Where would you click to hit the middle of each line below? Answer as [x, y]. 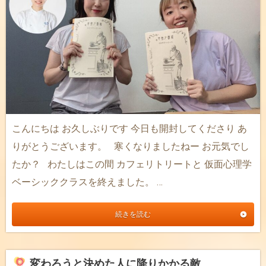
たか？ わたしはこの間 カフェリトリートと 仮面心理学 [132, 164]
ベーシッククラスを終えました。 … [87, 182]
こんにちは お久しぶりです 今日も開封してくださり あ [129, 128]
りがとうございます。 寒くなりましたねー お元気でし [131, 146]
